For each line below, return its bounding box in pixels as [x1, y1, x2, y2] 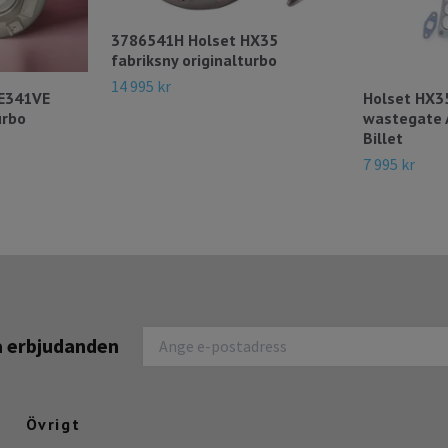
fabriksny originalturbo [111, 50, 277, 71]
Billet [363, 127, 403, 148]
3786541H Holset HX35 [111, 30, 278, 51]
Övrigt [25, 414, 81, 435]
